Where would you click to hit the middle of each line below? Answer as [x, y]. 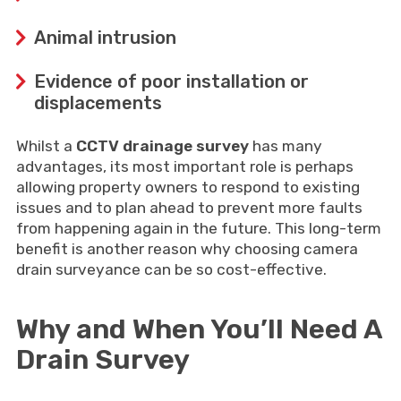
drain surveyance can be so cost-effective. [171, 269]
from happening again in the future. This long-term [198, 228]
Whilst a [46, 146]
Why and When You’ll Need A [199, 329]
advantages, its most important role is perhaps [184, 166]
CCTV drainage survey [162, 146]
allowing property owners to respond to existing [188, 187]
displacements [98, 103]
